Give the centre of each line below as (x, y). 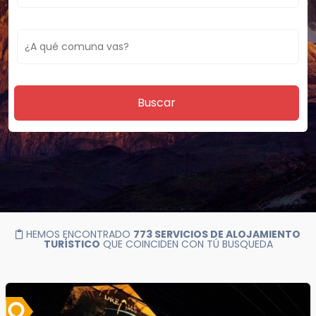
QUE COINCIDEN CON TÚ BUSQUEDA (186, 244)
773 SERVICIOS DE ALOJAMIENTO (217, 234)
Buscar (157, 103)
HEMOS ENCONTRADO (78, 234)
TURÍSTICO (72, 244)
